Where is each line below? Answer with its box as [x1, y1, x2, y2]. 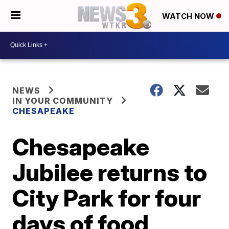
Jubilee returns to [12, 157, 208, 187]
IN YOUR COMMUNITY [12, 95, 113, 106]
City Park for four [12, 183, 201, 212]
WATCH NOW [162, 11, 216, 21]
